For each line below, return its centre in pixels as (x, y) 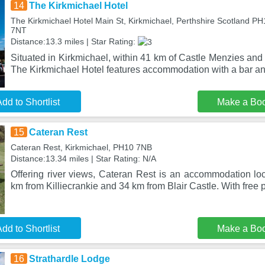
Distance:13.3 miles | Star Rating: (74, 41)
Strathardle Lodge (69, 259)
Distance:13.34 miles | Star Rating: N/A (83, 159)
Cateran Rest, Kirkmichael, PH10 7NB (81, 147)
